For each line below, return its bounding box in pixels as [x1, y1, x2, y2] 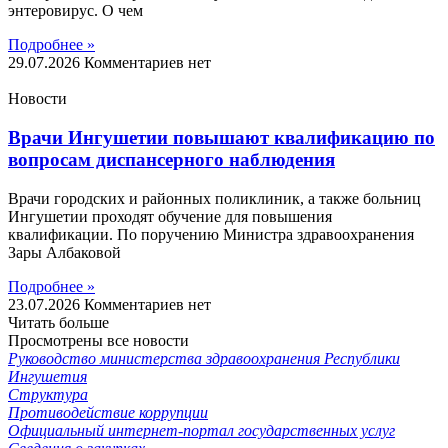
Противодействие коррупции [8, 403, 208, 421]
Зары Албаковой [8, 243, 121, 261]
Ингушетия [8, 367, 87, 385]
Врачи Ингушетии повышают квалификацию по [8, 126, 435, 148]
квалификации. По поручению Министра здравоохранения [8, 225, 414, 243]
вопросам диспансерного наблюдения [8, 148, 335, 170]
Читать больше [8, 313, 109, 331]
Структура [8, 385, 88, 403]
